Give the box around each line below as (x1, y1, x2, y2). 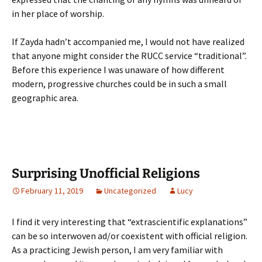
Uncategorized (104, 185, 156, 196)
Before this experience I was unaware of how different (12, 64, 225, 75)
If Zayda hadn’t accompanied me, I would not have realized (12, 36, 244, 47)
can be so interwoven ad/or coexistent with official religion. (12, 230, 247, 242)
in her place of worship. (12, 8, 104, 19)
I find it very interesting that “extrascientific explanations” (12, 216, 247, 227)
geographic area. (12, 92, 78, 104)
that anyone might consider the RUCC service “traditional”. (12, 50, 247, 61)
